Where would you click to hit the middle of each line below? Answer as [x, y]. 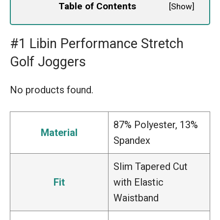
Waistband [136, 198]
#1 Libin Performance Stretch [97, 43]
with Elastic [138, 182]
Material [59, 132]
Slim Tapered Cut [151, 166]
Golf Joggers [48, 62]
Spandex [132, 140]
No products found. [52, 90]
